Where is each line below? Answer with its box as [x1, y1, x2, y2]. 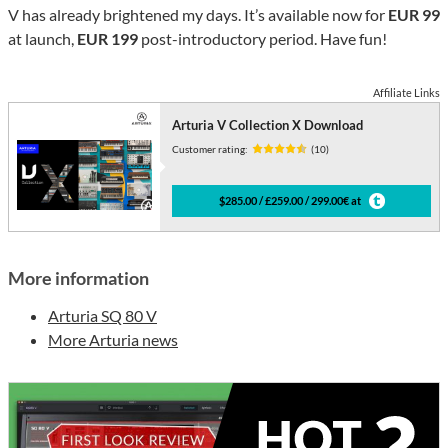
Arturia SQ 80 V [48, 305, 157, 325]
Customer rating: [172, 142, 249, 155]
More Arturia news [48, 329, 178, 349]
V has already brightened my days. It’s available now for [8, 4, 388, 24]
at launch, [8, 28, 77, 48]
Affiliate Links [373, 85, 440, 99]
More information [8, 266, 149, 289]
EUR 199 [77, 28, 138, 48]
